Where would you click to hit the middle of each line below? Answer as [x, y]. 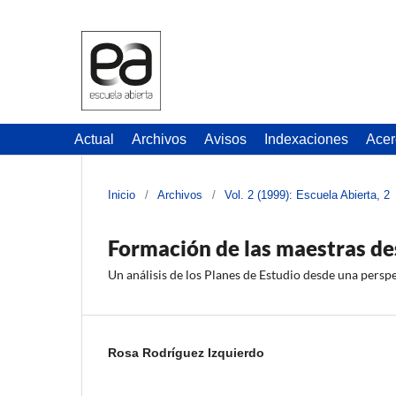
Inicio [122, 194]
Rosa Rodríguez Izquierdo [186, 352]
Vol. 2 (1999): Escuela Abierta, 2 [307, 194]
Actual [94, 139]
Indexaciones [306, 139]
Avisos [225, 139]
